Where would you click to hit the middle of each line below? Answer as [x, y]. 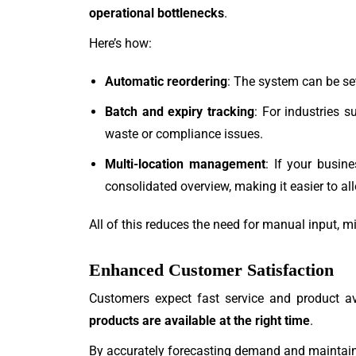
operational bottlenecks [157, 13]
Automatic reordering [166, 81]
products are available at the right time [199, 321]
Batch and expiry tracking [180, 112]
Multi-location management [185, 164]
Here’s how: [120, 43]
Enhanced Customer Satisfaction [211, 270]
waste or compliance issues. [184, 134]
